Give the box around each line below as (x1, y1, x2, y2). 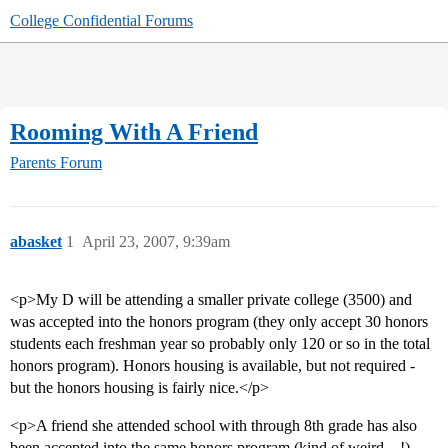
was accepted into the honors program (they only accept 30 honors (10, 313, 428, 331)
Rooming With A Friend (10, 118, 258, 145)
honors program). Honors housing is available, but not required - (10, 357, 415, 375)
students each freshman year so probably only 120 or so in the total (10, 335, 430, 353)
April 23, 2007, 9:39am (82, 233, 230, 251)
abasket (10, 233, 62, 251)
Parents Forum (10, 154, 102, 172)
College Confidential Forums (10, 12, 193, 29)
